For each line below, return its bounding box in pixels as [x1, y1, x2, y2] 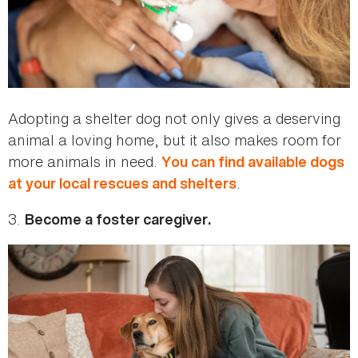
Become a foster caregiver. [25, 209, 214, 229]
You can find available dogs [161, 151, 344, 172]
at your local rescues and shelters [8, 173, 237, 193]
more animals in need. [8, 150, 161, 172]
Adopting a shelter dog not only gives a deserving [8, 107, 340, 129]
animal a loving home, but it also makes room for [8, 129, 341, 150]
